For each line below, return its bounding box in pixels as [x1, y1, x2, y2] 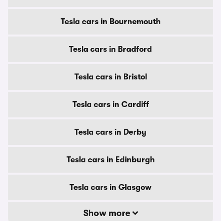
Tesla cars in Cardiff [72, 100, 149, 109]
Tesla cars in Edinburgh [66, 155, 155, 164]
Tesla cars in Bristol [74, 73, 147, 81]
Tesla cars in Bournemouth [60, 17, 161, 26]
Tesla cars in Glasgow [70, 183, 151, 192]
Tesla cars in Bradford [69, 45, 152, 54]
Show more [83, 208, 132, 218]
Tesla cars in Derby [74, 128, 147, 137]
